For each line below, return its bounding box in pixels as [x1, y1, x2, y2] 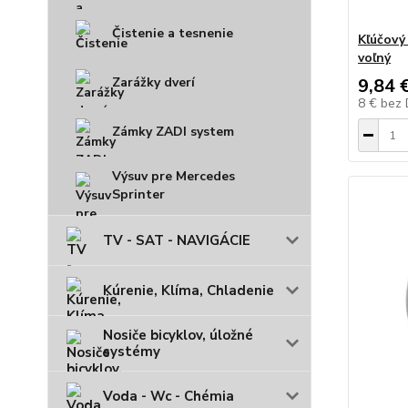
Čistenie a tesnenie [112, 25, 233, 42]
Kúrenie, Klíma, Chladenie [103, 281, 274, 300]
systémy [103, 342, 160, 361]
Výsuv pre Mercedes [112, 168, 235, 185]
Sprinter [112, 186, 165, 203]
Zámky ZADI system [112, 123, 234, 140]
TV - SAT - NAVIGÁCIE [103, 231, 250, 250]
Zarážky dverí [112, 74, 195, 91]
